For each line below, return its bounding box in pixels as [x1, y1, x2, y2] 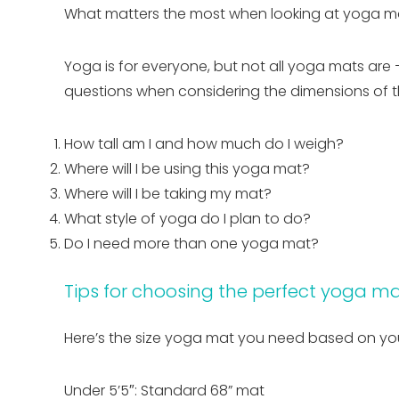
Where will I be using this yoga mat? [64, 158, 310, 179]
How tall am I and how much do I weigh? [64, 133, 344, 154]
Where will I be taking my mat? [64, 183, 272, 204]
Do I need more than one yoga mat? [64, 232, 319, 254]
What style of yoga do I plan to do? [64, 208, 311, 229]
